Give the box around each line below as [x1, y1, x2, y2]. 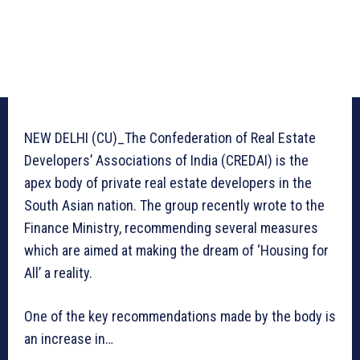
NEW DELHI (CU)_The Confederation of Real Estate [24, 129, 316, 147]
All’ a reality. [24, 264, 92, 282]
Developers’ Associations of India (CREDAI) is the [24, 152, 309, 170]
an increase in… [24, 330, 113, 348]
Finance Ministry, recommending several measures [24, 219, 318, 237]
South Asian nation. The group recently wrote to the [24, 197, 325, 215]
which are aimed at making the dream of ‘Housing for [24, 242, 329, 260]
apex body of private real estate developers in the [24, 174, 312, 192]
